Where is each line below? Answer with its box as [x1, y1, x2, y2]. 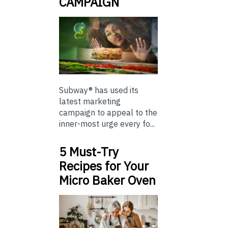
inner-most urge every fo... [59, 119, 155, 129]
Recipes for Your [59, 158, 149, 175]
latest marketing [59, 96, 121, 107]
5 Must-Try [59, 144, 119, 160]
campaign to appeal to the [59, 107, 157, 118]
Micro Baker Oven [59, 172, 156, 189]
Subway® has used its [59, 85, 138, 96]
